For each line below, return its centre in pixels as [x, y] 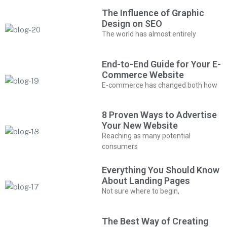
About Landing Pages [146, 181]
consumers [120, 147]
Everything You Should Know [161, 170]
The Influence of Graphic [153, 13]
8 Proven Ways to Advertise [160, 115]
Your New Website [140, 126]
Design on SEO [132, 24]
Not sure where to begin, [141, 191]
